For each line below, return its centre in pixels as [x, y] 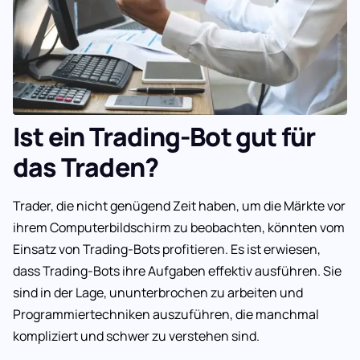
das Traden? [86, 168]
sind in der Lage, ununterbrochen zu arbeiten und [158, 293]
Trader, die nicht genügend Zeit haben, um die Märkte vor [179, 206]
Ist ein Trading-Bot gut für [164, 137]
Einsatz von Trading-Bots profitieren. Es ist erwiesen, [167, 250]
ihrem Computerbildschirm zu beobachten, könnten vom [179, 228]
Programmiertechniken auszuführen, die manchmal [166, 315]
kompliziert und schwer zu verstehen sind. [136, 336]
